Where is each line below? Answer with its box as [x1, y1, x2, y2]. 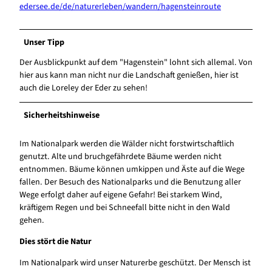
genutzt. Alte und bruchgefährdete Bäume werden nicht [19, 150, 222, 163]
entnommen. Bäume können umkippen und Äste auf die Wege [19, 163, 245, 175]
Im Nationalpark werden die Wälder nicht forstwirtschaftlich [19, 137, 234, 150]
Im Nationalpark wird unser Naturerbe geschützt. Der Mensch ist [19, 256, 251, 269]
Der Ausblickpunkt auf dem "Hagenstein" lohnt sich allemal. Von [19, 56, 253, 69]
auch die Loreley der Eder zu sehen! [19, 81, 148, 94]
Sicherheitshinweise [24, 109, 100, 121]
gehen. [19, 214, 44, 226]
